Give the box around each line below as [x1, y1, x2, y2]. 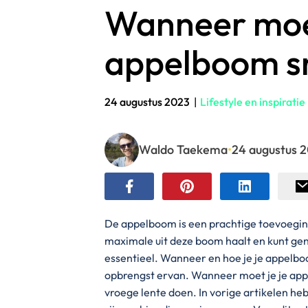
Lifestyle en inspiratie [200, 95, 306, 109]
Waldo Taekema [139, 142, 228, 158]
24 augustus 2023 [104, 95, 190, 109]
